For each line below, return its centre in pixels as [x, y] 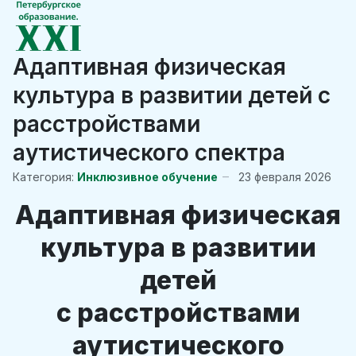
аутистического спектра [149, 153]
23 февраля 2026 [285, 176]
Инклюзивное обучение [147, 176]
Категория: [43, 176]
